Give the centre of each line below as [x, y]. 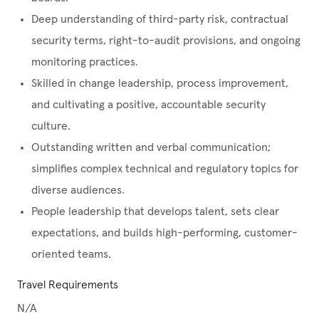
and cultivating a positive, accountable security [148, 105]
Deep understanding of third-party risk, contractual [160, 20]
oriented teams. [71, 255]
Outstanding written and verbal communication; [151, 148]
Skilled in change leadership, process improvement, [160, 84]
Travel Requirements [68, 285]
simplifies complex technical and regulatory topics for [165, 169]
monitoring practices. [85, 62]
